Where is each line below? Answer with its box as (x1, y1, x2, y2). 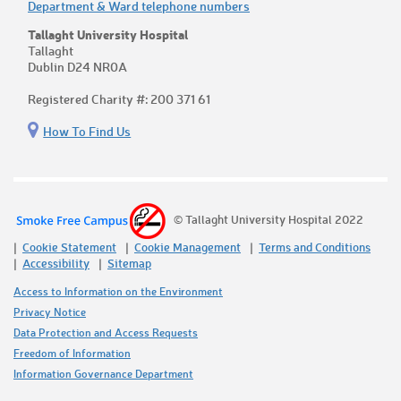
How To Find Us (43, 123, 132, 141)
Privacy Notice (13, 305, 86, 320)
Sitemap (107, 255, 151, 271)
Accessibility (22, 255, 90, 271)
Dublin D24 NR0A (28, 58, 127, 76)
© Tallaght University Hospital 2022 (166, 211, 363, 227)
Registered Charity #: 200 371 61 (28, 90, 210, 108)
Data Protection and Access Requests (13, 326, 198, 340)
